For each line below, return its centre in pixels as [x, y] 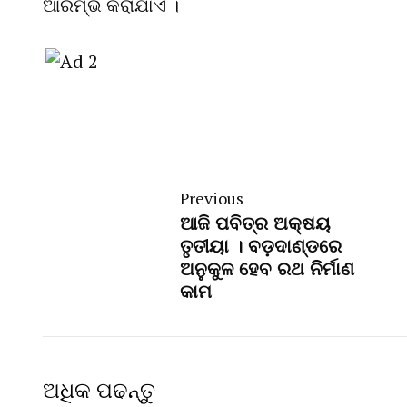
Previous [212, 199]
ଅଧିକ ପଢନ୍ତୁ [99, 390]
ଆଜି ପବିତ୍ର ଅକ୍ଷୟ [255, 224]
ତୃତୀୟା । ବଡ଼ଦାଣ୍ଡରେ [261, 247]
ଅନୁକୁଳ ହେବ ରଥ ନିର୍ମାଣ [267, 269]
